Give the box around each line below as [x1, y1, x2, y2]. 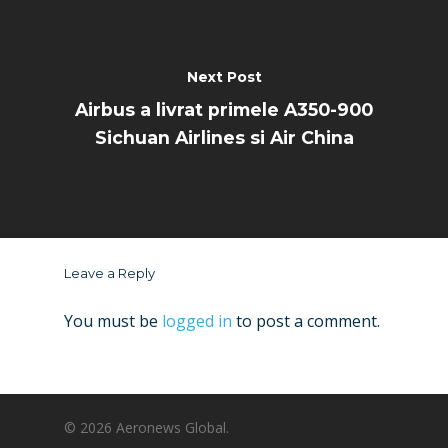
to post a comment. [232, 309, 380, 332]
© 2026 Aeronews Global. [64, 418, 229, 438]
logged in [162, 309, 232, 332]
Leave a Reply [64, 264, 155, 281]
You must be [64, 309, 162, 332]
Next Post [186, 67, 262, 86]
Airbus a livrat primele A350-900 [75, 98, 373, 120]
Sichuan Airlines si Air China [94, 126, 354, 148]
